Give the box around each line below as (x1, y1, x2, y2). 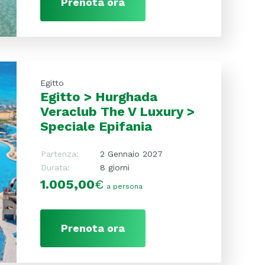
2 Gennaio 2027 (99, 148, 163, 159)
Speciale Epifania (40, 118, 152, 134)
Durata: (40, 162, 70, 172)
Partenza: (40, 148, 79, 159)
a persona (106, 182, 143, 190)
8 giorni (99, 162, 130, 172)
